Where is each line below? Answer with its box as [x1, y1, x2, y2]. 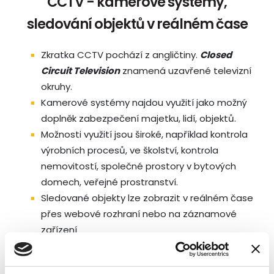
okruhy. [41, 80, 72, 93]
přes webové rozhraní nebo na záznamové [41, 207, 237, 220]
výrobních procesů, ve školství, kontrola [41, 144, 218, 157]
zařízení [41, 223, 77, 236]
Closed [200, 48, 232, 61]
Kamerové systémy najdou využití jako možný [41, 96, 247, 109]
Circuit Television [41, 64, 120, 77]
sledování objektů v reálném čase [26, 14, 248, 34]
